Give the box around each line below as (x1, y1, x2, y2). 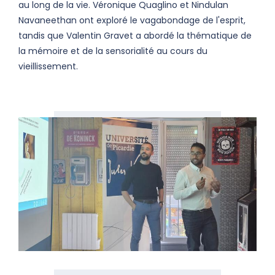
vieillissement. (18, 60, 78, 72)
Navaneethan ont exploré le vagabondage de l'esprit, (18, 14, 246, 26)
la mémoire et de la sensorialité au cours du (18, 44, 207, 57)
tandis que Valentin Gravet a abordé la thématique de (18, 29, 252, 42)
